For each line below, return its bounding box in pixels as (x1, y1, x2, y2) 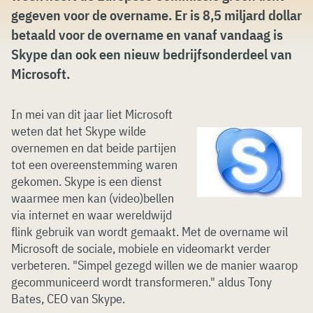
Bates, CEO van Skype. (11, 291, 125, 307)
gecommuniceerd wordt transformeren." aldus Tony (11, 274, 272, 290)
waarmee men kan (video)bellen (11, 190, 174, 206)
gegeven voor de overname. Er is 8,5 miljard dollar (11, 6, 302, 24)
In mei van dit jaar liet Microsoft (11, 106, 173, 122)
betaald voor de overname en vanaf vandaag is (11, 25, 283, 44)
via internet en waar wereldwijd (11, 207, 172, 223)
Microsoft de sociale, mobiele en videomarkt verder (11, 240, 270, 256)
